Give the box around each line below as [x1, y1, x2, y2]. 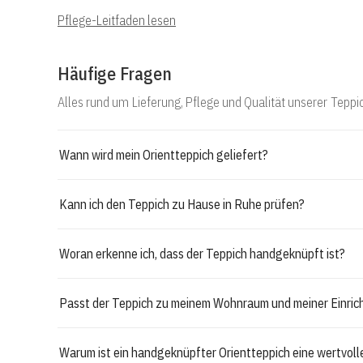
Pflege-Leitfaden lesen [58, 12, 176, 28]
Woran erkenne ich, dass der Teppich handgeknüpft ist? [59, 245, 345, 262]
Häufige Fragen [58, 62, 172, 85]
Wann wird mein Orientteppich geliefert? [59, 146, 268, 163]
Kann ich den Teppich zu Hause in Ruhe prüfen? [59, 195, 305, 212]
